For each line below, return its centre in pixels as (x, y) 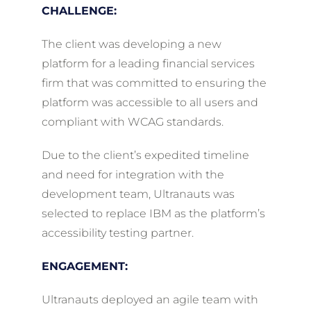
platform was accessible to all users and (150, 102)
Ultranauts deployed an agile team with (150, 300)
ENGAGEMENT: (84, 266)
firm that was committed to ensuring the (154, 83)
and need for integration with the (133, 175)
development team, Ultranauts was (138, 194)
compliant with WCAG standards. (132, 122)
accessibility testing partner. (117, 233)
